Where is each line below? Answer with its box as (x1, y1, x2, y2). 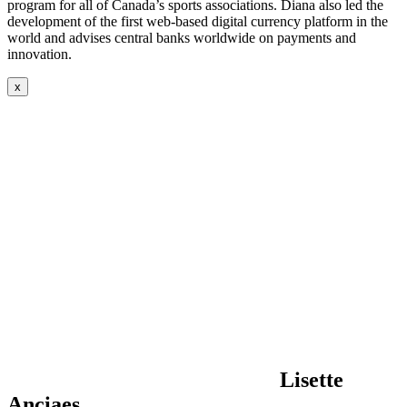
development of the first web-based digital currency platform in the (7, 13, 388, 29)
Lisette (280, 367, 343, 392)
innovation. (7, 45, 72, 62)
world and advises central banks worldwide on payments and (7, 29, 356, 45)
